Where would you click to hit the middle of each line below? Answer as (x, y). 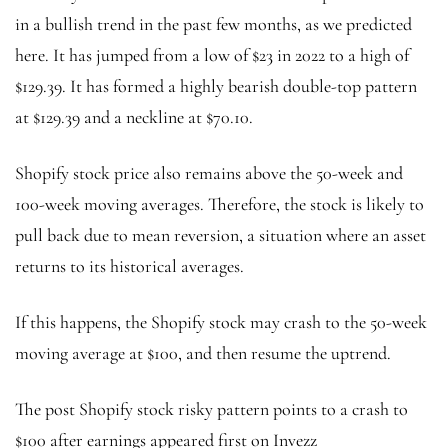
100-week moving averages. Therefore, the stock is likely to (219, 204)
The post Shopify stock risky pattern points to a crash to (211, 409)
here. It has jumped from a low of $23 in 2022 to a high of (212, 55)
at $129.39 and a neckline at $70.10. (136, 117)
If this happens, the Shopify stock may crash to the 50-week (221, 322)
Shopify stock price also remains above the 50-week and (209, 173)
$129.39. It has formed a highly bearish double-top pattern (216, 86)
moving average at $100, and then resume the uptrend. (203, 353)
